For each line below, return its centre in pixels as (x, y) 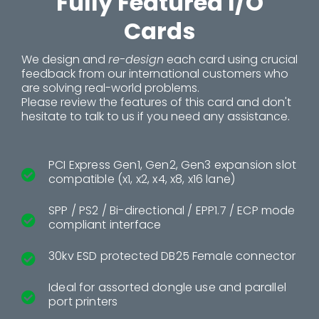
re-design (136, 59)
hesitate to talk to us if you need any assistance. (156, 116)
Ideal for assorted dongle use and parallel (167, 287)
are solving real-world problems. (110, 88)
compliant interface (105, 224)
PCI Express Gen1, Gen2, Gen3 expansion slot (173, 164)
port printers (83, 301)
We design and (65, 59)
